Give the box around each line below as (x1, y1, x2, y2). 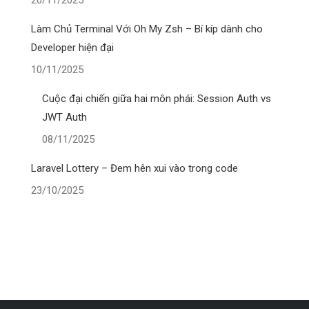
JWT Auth (42, 111, 87, 123)
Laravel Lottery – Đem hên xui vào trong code (31, 162, 238, 175)
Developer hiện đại (31, 41, 114, 54)
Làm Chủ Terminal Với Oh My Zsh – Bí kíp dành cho (31, 23, 263, 35)
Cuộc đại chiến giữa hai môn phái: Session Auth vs (42, 92, 271, 105)
